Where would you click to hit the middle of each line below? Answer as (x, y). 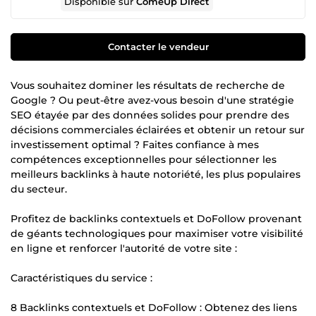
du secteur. (39, 189)
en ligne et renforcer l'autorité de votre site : (124, 248)
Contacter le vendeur (158, 46)
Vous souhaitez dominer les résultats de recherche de (148, 85)
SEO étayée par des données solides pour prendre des (150, 115)
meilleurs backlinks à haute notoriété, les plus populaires (156, 174)
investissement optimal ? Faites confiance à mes (135, 144)
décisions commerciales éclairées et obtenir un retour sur (158, 129)
